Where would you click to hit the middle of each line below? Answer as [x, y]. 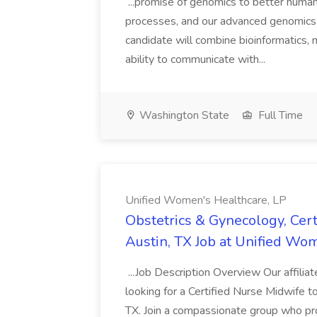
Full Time [279, 115]
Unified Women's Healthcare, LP [206, 200]
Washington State [183, 115]
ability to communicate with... [197, 59]
